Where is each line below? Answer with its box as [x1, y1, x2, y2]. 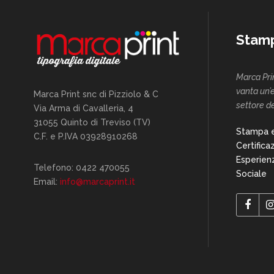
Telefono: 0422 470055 [34, 162, 130, 172]
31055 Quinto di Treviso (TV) [34, 117, 150, 127]
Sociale [236, 169, 267, 179]
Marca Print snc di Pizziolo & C [34, 89, 158, 99]
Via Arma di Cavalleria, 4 [34, 103, 133, 113]
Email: [34, 176, 60, 187]
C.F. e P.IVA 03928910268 [34, 131, 138, 141]
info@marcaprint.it [60, 176, 135, 187]
